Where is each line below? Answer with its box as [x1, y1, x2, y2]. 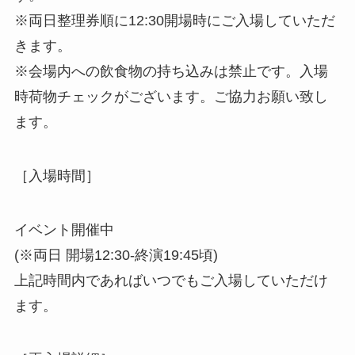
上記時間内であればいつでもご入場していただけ [13, 272, 328, 288]
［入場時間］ [13, 167, 100, 184]
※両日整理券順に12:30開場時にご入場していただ [13, 12, 335, 29]
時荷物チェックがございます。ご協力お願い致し [13, 88, 328, 105]
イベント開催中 [13, 221, 114, 238]
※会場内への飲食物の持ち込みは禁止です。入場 [13, 63, 328, 79]
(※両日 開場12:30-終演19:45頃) [13, 246, 218, 263]
